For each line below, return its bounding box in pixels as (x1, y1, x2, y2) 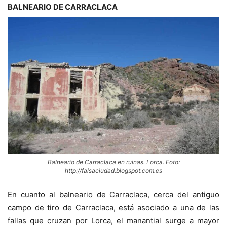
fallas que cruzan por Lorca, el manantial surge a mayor (8, 215, 219, 225)
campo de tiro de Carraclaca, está (8, 202, 138, 212)
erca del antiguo (158, 189, 219, 199)
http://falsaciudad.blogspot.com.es (65, 166, 162, 174)
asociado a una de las (137, 202, 220, 212)
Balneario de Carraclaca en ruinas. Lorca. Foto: (47, 158, 180, 166)
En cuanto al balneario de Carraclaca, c (8, 189, 158, 199)
